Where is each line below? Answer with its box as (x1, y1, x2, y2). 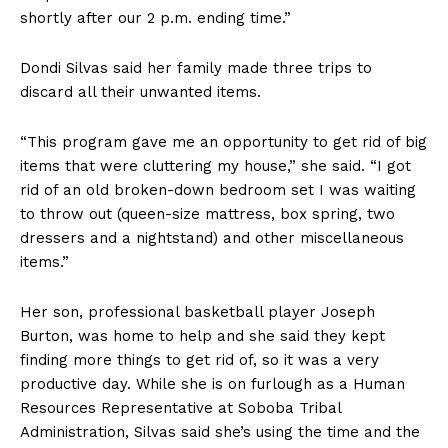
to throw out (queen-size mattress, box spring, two (20, 205, 395, 224)
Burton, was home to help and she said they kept (20, 327, 385, 346)
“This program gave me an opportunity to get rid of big (20, 133, 427, 152)
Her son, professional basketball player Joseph (20, 303, 375, 322)
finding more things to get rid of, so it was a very (20, 351, 379, 370)
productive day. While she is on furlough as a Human (20, 375, 405, 394)
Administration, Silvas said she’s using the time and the (20, 423, 420, 442)
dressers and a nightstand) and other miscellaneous (20, 229, 404, 248)
